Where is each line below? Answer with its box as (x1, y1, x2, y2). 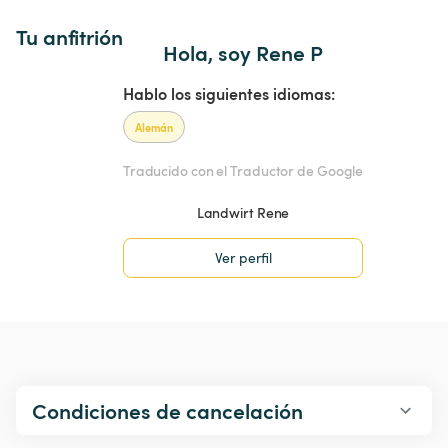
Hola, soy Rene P (163, 37, 324, 67)
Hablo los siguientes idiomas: (122, 82, 335, 104)
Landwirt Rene (196, 203, 290, 223)
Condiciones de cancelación (32, 396, 303, 426)
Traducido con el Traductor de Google (122, 161, 364, 181)
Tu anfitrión (16, 21, 123, 51)
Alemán (134, 118, 174, 135)
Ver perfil (214, 248, 272, 268)
